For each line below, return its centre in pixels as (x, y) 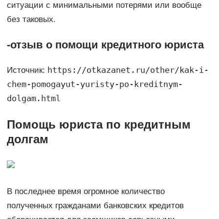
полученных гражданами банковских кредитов (95, 206)
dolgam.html (33, 99)
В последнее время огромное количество (86, 192)
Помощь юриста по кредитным (99, 125)
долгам (27, 139)
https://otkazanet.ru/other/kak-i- (128, 70)
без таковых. (31, 20)
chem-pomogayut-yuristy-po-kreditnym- (95, 84)
